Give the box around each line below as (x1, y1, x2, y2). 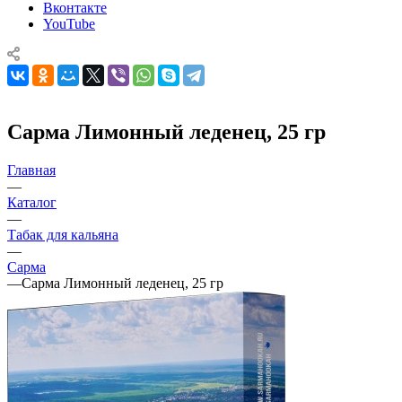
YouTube (43, 15, 95, 31)
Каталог (7, 194, 57, 210)
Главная (7, 162, 56, 178)
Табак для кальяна (7, 226, 118, 242)
